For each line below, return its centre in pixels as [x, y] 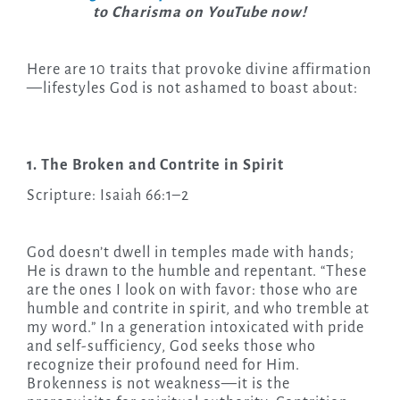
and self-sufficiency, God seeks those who [171, 347]
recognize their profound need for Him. [163, 366]
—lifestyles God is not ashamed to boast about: [192, 89]
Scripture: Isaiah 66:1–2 [108, 196]
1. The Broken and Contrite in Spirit [155, 166]
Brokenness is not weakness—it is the [158, 384]
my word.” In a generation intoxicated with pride [195, 328]
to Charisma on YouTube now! [200, 13]
